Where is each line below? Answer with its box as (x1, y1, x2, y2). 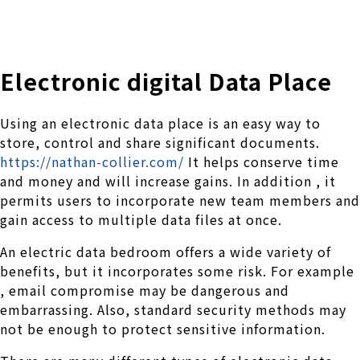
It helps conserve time (184, 151, 339, 171)
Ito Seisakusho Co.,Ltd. (59, 31, 156, 44)
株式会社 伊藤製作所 (59, 14, 183, 33)
